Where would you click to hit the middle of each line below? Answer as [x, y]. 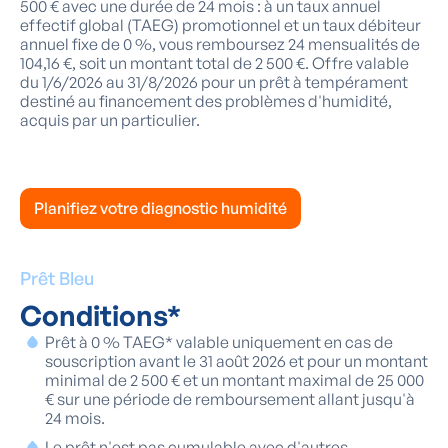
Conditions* [100, 316]
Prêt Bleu [57, 278]
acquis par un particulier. [110, 120]
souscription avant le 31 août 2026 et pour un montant [236, 361]
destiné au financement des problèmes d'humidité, [206, 101]
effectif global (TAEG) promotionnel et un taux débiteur [220, 25]
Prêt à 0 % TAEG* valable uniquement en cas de [219, 342]
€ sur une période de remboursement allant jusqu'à [230, 399]
